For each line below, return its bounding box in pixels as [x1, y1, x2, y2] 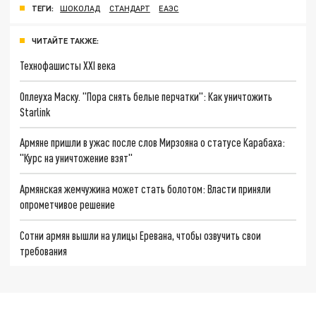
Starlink [20, 104, 51, 119]
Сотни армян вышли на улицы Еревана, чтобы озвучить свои [20, 228, 262, 242]
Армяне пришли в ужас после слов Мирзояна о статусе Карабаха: [20, 135, 286, 150]
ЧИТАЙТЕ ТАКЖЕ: [32, 36, 99, 46]
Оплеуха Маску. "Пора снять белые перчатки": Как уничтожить [20, 89, 273, 103]
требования [20, 243, 68, 257]
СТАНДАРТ [109, 4, 150, 13]
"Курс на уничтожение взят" [20, 151, 133, 165]
